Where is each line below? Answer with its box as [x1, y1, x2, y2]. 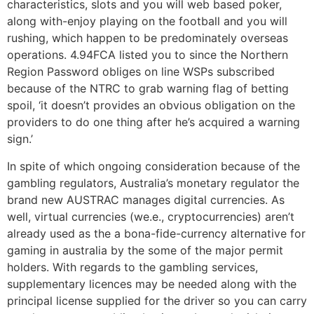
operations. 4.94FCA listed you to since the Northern [7, 48, 288, 62]
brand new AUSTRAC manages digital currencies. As [7, 192, 285, 207]
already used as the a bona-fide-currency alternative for [7, 226, 306, 240]
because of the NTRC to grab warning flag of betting [7, 81, 289, 96]
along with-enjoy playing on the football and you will [7, 14, 287, 29]
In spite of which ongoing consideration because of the [7, 158, 300, 173]
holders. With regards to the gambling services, [7, 259, 258, 274]
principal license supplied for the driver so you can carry [7, 293, 307, 308]
